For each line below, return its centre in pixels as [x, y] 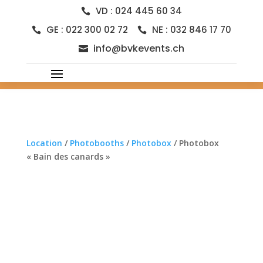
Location [44, 143]
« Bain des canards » [68, 156]
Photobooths [97, 143]
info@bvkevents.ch [139, 48]
